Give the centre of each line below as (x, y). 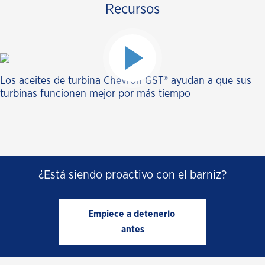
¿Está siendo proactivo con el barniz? (132, 175)
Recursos (132, 10)
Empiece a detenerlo (131, 214)
